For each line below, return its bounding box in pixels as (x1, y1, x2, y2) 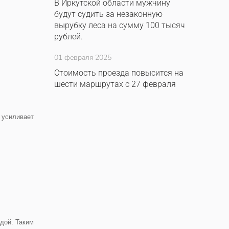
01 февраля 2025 (54, 53, 111, 62)
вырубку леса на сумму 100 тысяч (54, 20, 185, 30)
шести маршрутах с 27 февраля (54, 79, 176, 89)
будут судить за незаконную (54, 9, 163, 19)
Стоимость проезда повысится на (54, 68, 184, 78)
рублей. (54, 32, 83, 41)
